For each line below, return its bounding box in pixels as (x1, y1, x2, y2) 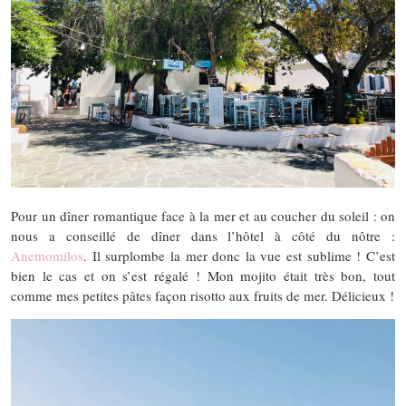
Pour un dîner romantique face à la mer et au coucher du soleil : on (11, 206, 395, 225)
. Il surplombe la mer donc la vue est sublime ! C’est (83, 246, 395, 265)
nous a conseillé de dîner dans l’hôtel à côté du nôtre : (11, 226, 395, 245)
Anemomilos (11, 246, 83, 265)
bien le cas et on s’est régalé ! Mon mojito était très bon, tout (11, 266, 395, 285)
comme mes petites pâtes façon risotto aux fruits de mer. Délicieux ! (11, 285, 394, 304)
